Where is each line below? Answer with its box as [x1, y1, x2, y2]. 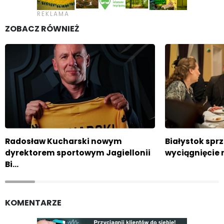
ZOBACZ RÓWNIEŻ [5, 22, 79, 34]
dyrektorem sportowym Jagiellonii [5, 147, 150, 158]
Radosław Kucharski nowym [5, 135, 122, 146]
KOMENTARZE [5, 196, 61, 208]
